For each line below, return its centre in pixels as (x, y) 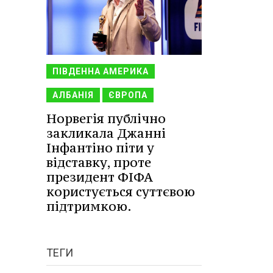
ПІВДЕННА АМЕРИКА (101, 71)
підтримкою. (89, 206)
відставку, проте (99, 162)
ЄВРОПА (128, 95)
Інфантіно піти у (100, 147)
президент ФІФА (100, 177)
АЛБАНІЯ (73, 95)
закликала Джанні (106, 133)
